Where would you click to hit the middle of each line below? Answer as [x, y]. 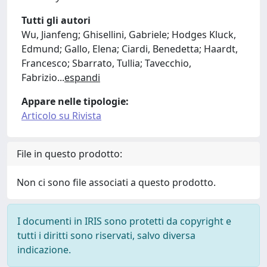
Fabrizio [39, 77]
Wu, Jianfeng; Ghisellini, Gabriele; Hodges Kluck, [129, 35]
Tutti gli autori [56, 20]
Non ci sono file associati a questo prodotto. [116, 182]
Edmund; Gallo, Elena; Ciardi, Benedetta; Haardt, [130, 49]
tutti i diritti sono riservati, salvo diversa [106, 235]
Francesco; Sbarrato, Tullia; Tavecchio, [106, 63]
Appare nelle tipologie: [75, 101]
